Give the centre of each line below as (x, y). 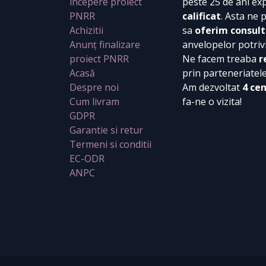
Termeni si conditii (110, 145)
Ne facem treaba (221, 59)
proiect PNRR (99, 59)
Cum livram (94, 102)
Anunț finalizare (105, 45)
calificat (202, 16)
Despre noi (94, 88)
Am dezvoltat (211, 88)
